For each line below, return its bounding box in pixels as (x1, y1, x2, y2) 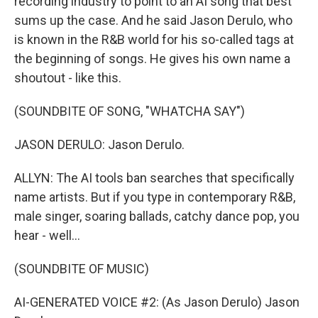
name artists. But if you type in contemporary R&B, (14, 190, 295, 204)
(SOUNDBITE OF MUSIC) (14, 261, 149, 276)
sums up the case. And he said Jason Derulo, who (14, 13, 292, 28)
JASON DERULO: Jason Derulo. (14, 137, 185, 152)
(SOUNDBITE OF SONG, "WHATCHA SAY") (14, 104, 245, 119)
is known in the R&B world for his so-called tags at (14, 32, 294, 47)
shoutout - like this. (14, 70, 121, 85)
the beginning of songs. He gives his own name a (14, 51, 290, 66)
